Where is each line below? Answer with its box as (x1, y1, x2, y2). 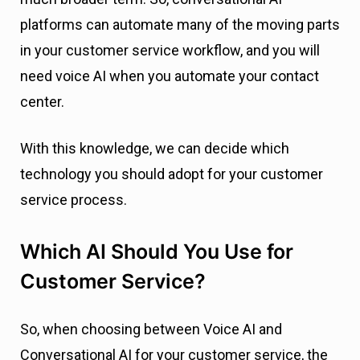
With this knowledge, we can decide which (20, 140, 289, 157)
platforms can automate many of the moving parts (20, 16, 340, 34)
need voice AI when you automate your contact (20, 67, 319, 85)
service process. (20, 191, 130, 209)
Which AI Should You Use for (20, 239, 293, 264)
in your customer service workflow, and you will (20, 42, 320, 59)
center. (20, 93, 67, 111)
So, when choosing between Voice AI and (20, 321, 282, 338)
